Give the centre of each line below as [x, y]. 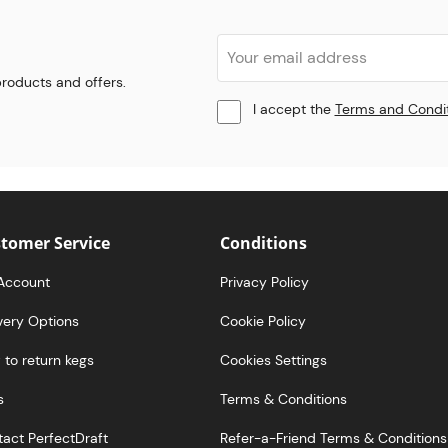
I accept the [293, 109]
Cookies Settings [274, 359]
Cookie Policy [263, 320]
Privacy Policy [265, 281]
